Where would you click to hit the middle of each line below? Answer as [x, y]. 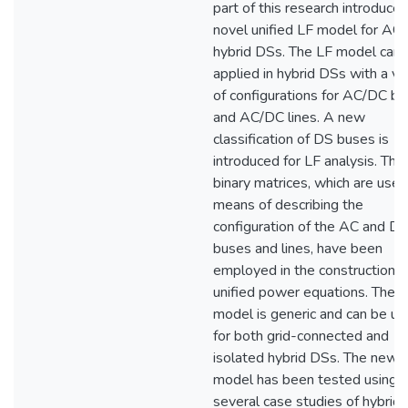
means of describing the [288, 205]
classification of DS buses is [301, 139]
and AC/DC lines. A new [289, 117]
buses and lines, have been [298, 249]
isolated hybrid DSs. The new [306, 358]
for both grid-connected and [301, 336]
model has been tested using [305, 380]
